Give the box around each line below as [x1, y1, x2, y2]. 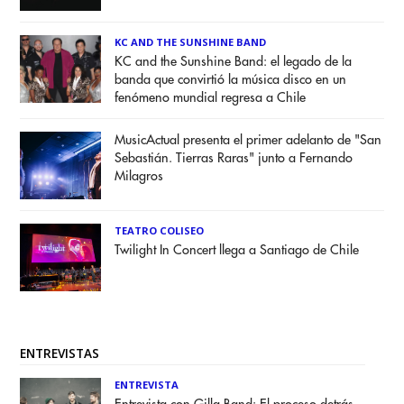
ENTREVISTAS [20, 344, 100, 362]
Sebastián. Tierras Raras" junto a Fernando [115, 151, 353, 165]
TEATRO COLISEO [115, 223, 205, 237]
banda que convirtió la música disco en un [115, 72, 347, 87]
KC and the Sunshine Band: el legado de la [115, 54, 353, 69]
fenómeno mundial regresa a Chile [115, 90, 307, 105]
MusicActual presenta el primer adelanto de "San [115, 133, 382, 147]
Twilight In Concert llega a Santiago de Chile [115, 243, 360, 257]
